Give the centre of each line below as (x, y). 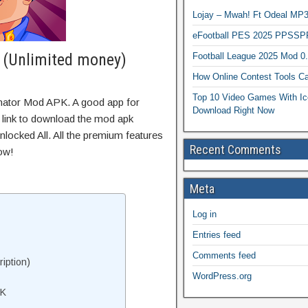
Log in (205, 214)
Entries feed (217, 235)
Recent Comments (235, 150)
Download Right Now (233, 110)
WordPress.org (222, 276)
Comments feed (224, 255)
